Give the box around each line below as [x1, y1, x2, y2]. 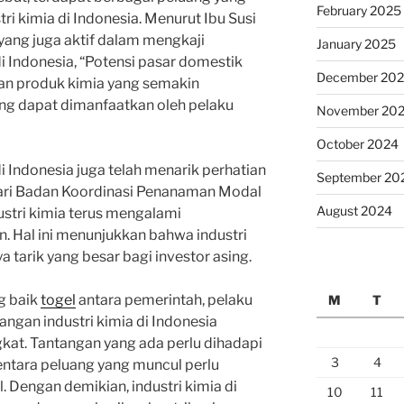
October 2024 [316, 135, 399, 151]
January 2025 [316, 35, 396, 51]
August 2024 [316, 202, 392, 218]
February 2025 [316, 2, 401, 18]
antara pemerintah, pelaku [76, 290, 252, 308]
